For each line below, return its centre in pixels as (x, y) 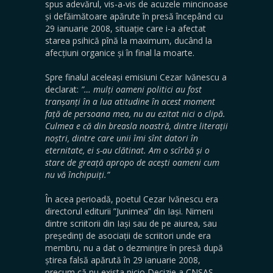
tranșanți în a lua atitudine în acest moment (130, 101)
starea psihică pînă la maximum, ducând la (129, 40)
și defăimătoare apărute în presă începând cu (134, 16)
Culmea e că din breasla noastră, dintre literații (136, 126)
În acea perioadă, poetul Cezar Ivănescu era (132, 199)
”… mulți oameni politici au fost (141, 89)
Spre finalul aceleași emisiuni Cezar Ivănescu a (136, 77)
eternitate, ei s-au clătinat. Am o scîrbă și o (127, 150)
